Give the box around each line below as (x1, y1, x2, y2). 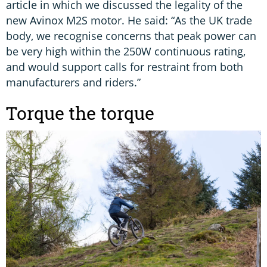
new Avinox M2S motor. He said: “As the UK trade (6, 13, 252, 27)
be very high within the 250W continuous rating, (6, 44, 246, 58)
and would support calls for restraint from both (6, 59, 243, 74)
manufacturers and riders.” (6, 74, 141, 89)
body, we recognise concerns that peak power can (6, 28, 256, 43)
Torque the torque (6, 101, 159, 125)
